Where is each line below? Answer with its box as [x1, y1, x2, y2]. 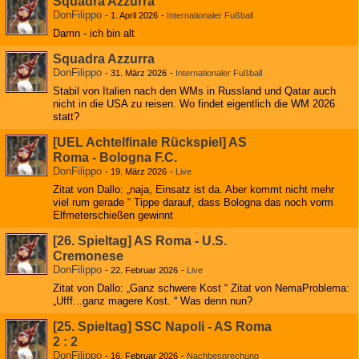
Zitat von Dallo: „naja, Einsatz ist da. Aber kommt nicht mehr [53, 184, 334, 196]
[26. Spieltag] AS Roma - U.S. [53, 234, 227, 248]
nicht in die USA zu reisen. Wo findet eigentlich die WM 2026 [53, 98, 335, 110]
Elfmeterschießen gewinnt [53, 209, 173, 221]
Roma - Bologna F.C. [53, 151, 177, 164]
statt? [53, 111, 79, 123]
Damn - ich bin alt [53, 27, 135, 39]
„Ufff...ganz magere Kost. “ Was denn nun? [53, 295, 252, 307]
